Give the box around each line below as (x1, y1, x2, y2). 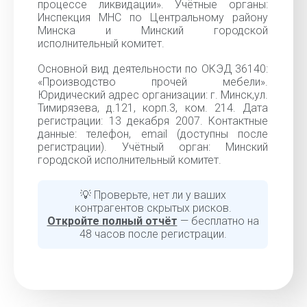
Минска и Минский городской (38, 24, 268, 37)
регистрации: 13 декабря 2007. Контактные (38, 114, 268, 127)
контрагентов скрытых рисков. (74, 201, 232, 214)
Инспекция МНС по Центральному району (38, 11, 268, 24)
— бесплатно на (177, 214, 259, 228)
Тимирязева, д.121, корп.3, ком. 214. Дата (38, 101, 268, 114)
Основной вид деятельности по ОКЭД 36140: (38, 62, 268, 75)
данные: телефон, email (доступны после (38, 127, 268, 140)
